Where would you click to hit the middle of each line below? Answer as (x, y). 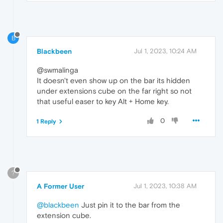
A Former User (60, 186)
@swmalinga (57, 70)
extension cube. (64, 216)
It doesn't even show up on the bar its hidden (113, 80)
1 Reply (46, 121)
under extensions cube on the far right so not (114, 91)
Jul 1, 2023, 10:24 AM (165, 51)
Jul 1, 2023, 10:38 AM (165, 186)
